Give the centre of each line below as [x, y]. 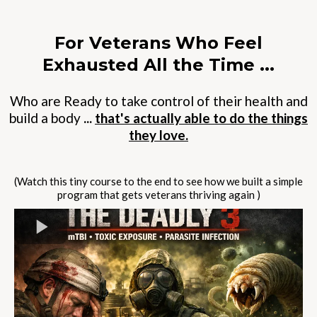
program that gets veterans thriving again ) [158, 195]
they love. [158, 135]
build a [29, 118]
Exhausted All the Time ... [158, 65]
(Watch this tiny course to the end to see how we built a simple [158, 181]
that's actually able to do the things [201, 118]
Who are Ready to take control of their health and [158, 101]
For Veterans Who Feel [158, 43]
